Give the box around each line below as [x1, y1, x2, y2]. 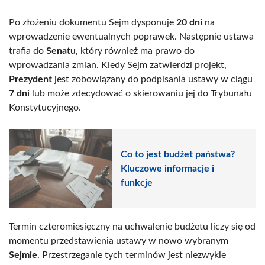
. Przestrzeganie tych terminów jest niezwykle [37, 250, 226, 260]
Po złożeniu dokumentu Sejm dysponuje [9, 18, 176, 28]
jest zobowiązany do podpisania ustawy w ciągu [52, 75, 253, 85]
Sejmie [9, 250, 37, 260]
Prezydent [9, 75, 52, 85]
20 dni [176, 18, 202, 28]
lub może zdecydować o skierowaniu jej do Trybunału [30, 89, 252, 99]
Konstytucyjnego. [9, 103, 81, 113]
